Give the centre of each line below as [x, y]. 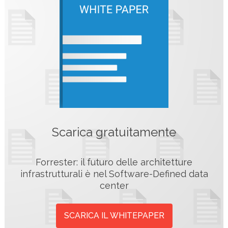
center [114, 185]
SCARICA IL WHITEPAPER [114, 215]
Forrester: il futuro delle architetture [114, 162]
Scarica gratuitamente [114, 132]
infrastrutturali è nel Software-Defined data [114, 174]
